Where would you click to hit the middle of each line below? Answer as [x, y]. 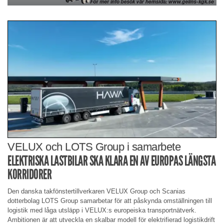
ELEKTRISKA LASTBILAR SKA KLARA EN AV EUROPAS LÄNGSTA [111, 160]
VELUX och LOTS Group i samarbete [94, 146]
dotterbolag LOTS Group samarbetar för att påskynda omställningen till [110, 201]
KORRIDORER [29, 174]
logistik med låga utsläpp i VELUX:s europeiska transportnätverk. [102, 210]
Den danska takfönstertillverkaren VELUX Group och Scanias [96, 191]
